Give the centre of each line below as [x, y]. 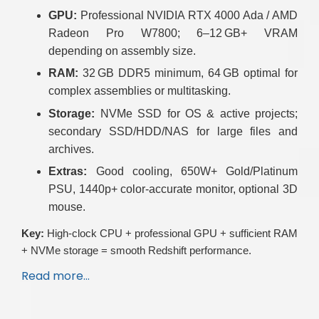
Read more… [56, 276]
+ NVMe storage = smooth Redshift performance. [136, 250]
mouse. [67, 207]
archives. [72, 149]
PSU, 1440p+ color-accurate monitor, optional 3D [173, 189]
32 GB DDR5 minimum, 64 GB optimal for [188, 73]
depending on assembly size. [122, 51]
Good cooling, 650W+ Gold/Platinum [192, 172]
